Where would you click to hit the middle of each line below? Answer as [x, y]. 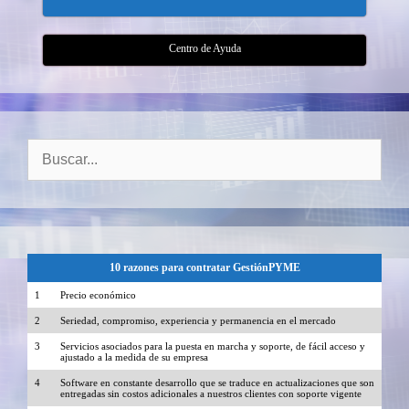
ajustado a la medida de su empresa [134, 357]
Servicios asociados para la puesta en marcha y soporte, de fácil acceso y [213, 346]
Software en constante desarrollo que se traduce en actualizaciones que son [217, 383]
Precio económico [98, 295]
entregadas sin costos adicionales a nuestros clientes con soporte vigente [211, 394]
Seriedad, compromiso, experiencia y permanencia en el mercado [198, 321]
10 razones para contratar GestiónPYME [204, 268]
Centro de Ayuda [204, 49]
